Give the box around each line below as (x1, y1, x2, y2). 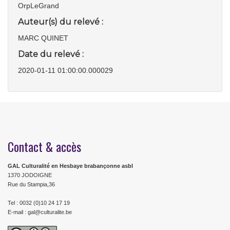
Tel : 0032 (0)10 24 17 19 (8, 200, 70, 206)
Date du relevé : (18, 49, 84, 59)
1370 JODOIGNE (8, 172, 52, 178)
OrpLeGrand (18, 2, 59, 10)
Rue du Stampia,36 (8, 181, 55, 187)
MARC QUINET (18, 34, 68, 42)
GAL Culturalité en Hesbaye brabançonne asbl (8, 163, 133, 169)
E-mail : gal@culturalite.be (8, 209, 72, 215)
